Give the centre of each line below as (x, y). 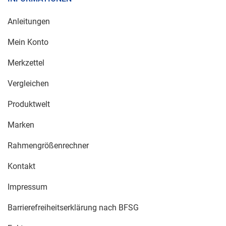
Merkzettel (26, 63)
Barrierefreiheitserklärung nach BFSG (73, 208)
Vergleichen (28, 84)
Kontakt (21, 166)
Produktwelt (29, 104)
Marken (21, 125)
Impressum (27, 187)
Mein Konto (28, 42)
